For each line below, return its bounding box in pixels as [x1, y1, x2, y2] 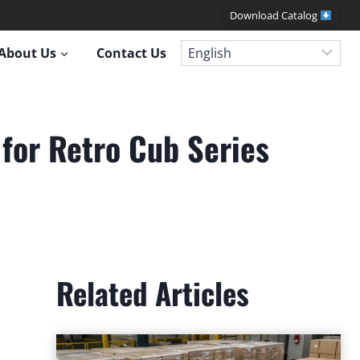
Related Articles [55, 270, 249, 315]
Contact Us [96, 43, 166, 62]
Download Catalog [230, 8, 321, 23]
